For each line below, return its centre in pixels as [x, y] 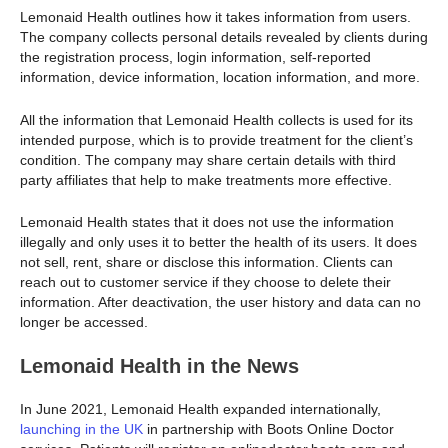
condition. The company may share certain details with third [208, 159]
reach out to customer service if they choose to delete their [205, 282]
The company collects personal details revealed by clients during [224, 37]
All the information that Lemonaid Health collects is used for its [216, 119]
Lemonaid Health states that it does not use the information [207, 222]
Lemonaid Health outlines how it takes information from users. [215, 17]
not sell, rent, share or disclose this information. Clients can [206, 262]
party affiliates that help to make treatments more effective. [206, 179]
